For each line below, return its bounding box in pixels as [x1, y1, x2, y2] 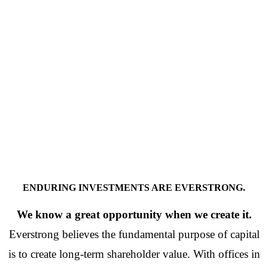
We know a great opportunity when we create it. [16, 208, 252, 221]
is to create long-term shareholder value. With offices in [8, 248, 260, 260]
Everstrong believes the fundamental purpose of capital [8, 228, 260, 240]
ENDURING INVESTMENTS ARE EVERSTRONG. [23, 182, 245, 193]
